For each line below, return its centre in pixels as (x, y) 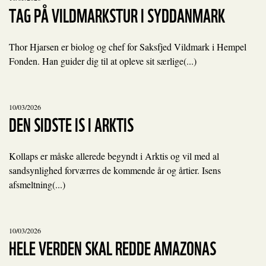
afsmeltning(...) (37, 184)
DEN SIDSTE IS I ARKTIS (71, 123)
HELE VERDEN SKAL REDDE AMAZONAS (113, 247)
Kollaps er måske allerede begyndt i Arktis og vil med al (114, 156)
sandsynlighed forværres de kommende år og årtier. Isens (115, 170)
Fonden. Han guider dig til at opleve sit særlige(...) (103, 61)
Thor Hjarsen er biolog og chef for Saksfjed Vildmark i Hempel (128, 47)
